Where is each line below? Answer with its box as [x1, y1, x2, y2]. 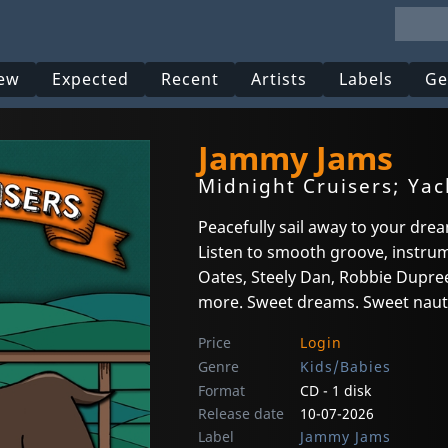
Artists [251, 68, 308, 91]
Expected [52, 68, 130, 91]
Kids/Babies [300, 357, 391, 377]
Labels [339, 68, 394, 91]
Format [198, 381, 245, 401]
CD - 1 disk [300, 381, 371, 401]
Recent [161, 68, 220, 91]
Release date [198, 404, 284, 424]
